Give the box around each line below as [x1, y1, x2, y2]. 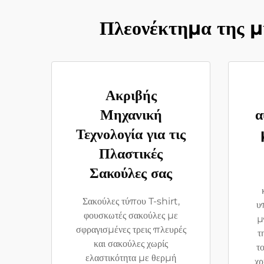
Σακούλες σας [90, 164, 172, 181]
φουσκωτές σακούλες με [84, 210, 178, 221]
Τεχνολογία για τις [76, 126, 186, 143]
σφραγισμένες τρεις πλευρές [75, 224, 186, 235]
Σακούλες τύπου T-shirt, [82, 196, 180, 207]
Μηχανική [100, 106, 162, 123]
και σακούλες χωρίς [94, 238, 168, 249]
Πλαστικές [99, 145, 163, 162]
